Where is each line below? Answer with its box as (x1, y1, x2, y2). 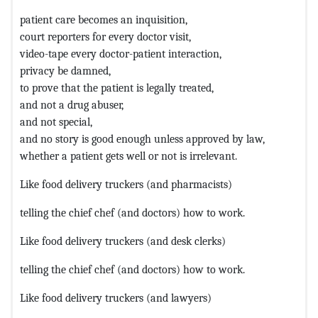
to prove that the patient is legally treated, (20, 80, 214, 94)
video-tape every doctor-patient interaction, (20, 46, 221, 60)
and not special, (20, 114, 92, 128)
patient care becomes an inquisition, (20, 12, 187, 26)
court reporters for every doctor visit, (20, 29, 191, 43)
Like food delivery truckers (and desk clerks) (20, 234, 226, 248)
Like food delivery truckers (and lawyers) (20, 290, 212, 305)
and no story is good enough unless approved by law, (20, 131, 265, 146)
